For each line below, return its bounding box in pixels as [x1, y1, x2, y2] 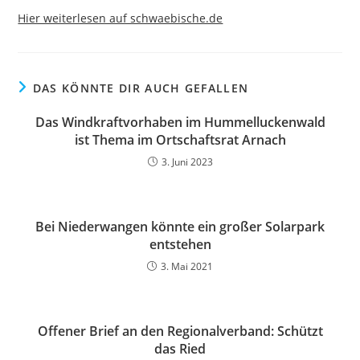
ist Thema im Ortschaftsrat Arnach [74, 130, 286, 149]
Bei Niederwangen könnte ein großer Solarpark [35, 217, 325, 235]
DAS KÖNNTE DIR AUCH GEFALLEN [32, 80, 249, 96]
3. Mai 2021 [161, 259, 213, 273]
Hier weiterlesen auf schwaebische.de [18, 10, 223, 26]
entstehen [149, 235, 211, 253]
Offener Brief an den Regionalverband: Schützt [37, 321, 323, 340]
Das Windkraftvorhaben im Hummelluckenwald [35, 112, 325, 131]
